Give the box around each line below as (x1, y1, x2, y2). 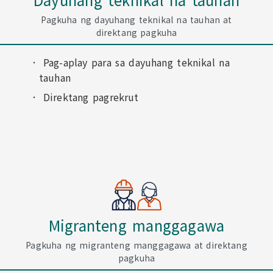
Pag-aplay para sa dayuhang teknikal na (43, 55, 230, 69)
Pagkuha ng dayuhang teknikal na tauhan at (41, 13, 232, 26)
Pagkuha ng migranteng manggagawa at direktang (26, 239, 247, 251)
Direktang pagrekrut (43, 90, 139, 104)
